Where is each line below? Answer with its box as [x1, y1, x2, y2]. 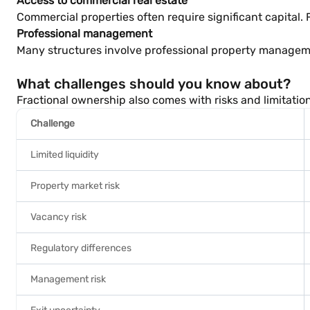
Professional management [17, 27, 152, 40]
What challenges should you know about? [17, 75, 291, 92]
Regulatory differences [30, 242, 131, 254]
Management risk [30, 273, 106, 285]
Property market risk [30, 180, 120, 192]
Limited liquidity [30, 149, 99, 161]
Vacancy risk [30, 211, 86, 223]
